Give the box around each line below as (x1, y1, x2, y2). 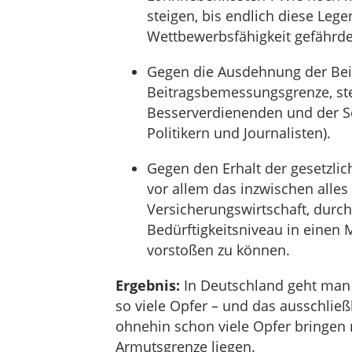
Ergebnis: (115, 276, 180, 295)
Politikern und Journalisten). (146, 123, 331, 142)
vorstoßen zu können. (146, 240, 290, 259)
